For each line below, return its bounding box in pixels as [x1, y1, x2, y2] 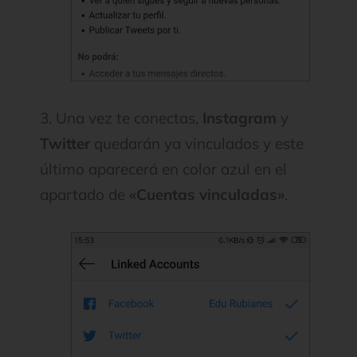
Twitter [40, 134, 90, 154]
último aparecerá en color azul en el [40, 159, 287, 179]
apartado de [40, 185, 129, 205]
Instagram [202, 108, 277, 128]
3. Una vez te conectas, [40, 108, 202, 128]
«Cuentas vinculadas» [129, 185, 284, 205]
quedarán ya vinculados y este [90, 134, 304, 154]
